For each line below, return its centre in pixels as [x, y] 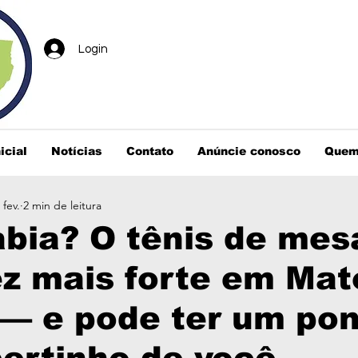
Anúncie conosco [249, 151]
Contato [150, 151]
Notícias [77, 151]
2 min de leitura [62, 205]
